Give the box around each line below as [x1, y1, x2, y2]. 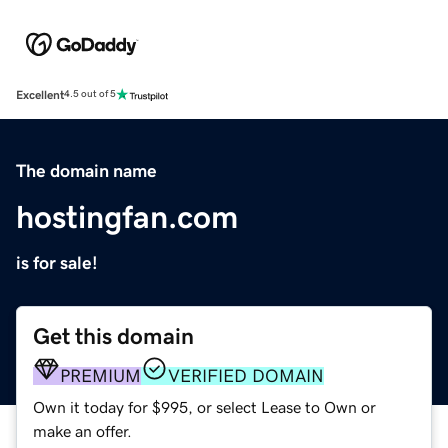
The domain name [16, 161, 157, 180]
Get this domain [33, 324, 194, 348]
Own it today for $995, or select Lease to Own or [33, 398, 376, 415]
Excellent [16, 88, 64, 101]
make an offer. [33, 422, 132, 439]
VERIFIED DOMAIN [168, 366, 324, 385]
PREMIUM [60, 366, 141, 385]
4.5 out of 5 [64, 89, 116, 100]
